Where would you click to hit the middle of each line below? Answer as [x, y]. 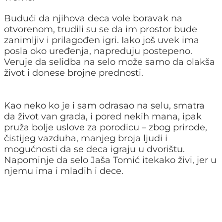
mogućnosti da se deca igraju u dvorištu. [94, 149]
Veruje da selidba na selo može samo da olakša [110, 62]
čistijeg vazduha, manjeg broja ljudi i [86, 139]
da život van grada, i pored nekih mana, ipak [103, 117]
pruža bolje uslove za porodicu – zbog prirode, [106, 128]
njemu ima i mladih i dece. [64, 171]
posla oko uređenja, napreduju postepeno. [98, 51]
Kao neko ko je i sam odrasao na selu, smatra [104, 106]
